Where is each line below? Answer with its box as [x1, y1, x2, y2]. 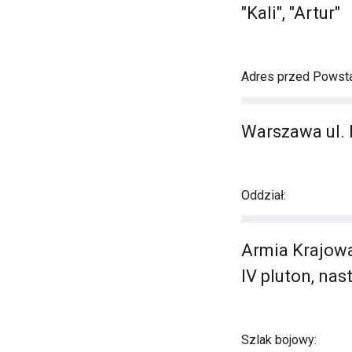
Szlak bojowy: [241, 332, 317, 347]
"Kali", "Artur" [241, 3, 340, 23]
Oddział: [241, 188, 286, 203]
